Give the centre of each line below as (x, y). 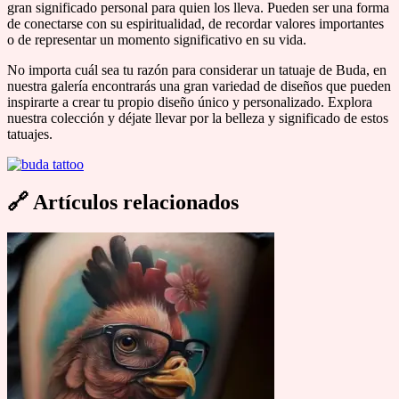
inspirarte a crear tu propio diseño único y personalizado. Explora (190, 102)
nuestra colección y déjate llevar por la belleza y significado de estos (198, 118)
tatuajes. (30, 134)
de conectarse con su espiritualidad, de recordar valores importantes (195, 24)
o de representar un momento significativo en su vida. (157, 40)
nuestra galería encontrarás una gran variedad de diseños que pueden (199, 86)
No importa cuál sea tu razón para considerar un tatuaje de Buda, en (197, 70)
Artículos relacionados (134, 202)
